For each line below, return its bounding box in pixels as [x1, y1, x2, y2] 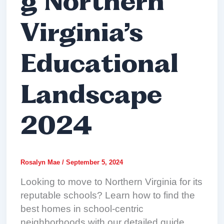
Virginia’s [20, 22, 143, 47]
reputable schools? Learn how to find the [20, 189, 195, 200]
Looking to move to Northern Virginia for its [20, 176, 203, 187]
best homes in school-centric [20, 203, 144, 214]
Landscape [20, 84, 162, 109]
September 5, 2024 [66, 158, 123, 166]
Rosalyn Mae [20, 158, 62, 166]
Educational [20, 53, 179, 78]
